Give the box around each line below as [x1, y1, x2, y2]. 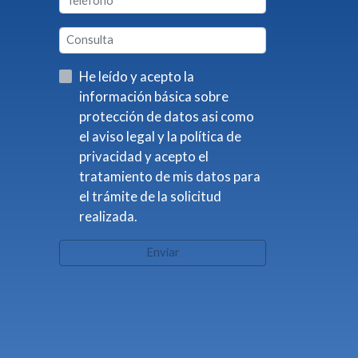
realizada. [78, 208, 137, 225]
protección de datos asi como [78, 108, 201, 125]
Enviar [145, 245, 180, 260]
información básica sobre [78, 88, 229, 105]
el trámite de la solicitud [78, 188, 221, 205]
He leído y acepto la [78, 68, 184, 86]
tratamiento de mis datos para [78, 168, 261, 185]
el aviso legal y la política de [78, 128, 157, 145]
